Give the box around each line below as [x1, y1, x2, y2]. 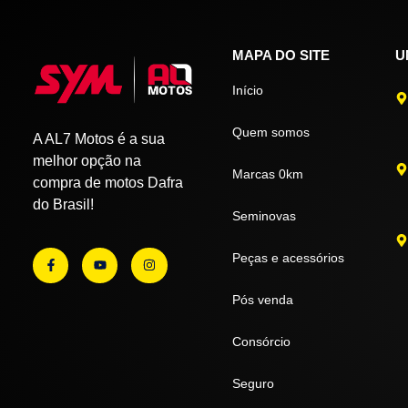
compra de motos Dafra [33, 175, 183, 191]
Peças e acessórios [231, 250, 344, 266]
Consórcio [231, 334, 291, 350]
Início [231, 83, 263, 98]
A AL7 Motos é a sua [33, 131, 165, 148]
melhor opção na [33, 153, 141, 169]
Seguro [231, 376, 274, 392]
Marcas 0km [231, 167, 303, 182]
